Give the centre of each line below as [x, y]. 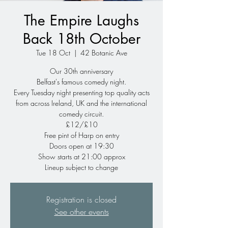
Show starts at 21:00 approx [81, 156]
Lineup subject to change [81, 167]
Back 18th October [81, 39]
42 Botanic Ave [104, 53]
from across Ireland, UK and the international [81, 103]
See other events [81, 212]
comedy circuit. [81, 114]
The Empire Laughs [81, 20]
